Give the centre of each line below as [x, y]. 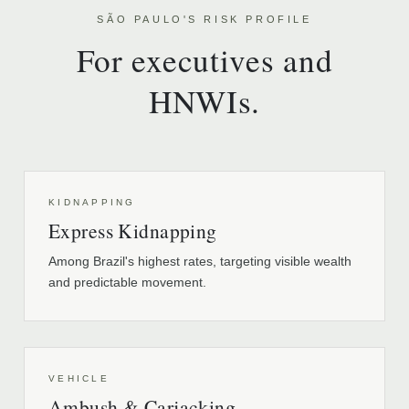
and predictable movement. [127, 282]
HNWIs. [204, 101]
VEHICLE [79, 378]
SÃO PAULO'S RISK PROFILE [204, 19]
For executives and [204, 60]
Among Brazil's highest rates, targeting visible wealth [200, 261]
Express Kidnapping [133, 231]
